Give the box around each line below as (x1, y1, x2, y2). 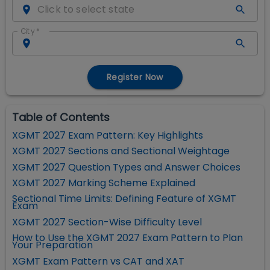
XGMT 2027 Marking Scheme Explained (12, 176, 195, 190)
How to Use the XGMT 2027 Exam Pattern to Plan (12, 231, 243, 245)
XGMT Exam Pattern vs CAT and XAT (12, 254, 184, 268)
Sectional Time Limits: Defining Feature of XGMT (12, 192, 236, 206)
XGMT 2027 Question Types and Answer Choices (12, 160, 240, 174)
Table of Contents (12, 109, 110, 125)
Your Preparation (12, 238, 93, 253)
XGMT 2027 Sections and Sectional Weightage (12, 144, 230, 159)
